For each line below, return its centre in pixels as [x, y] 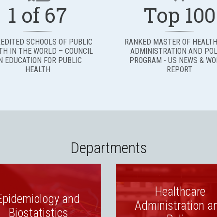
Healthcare [180, 191]
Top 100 [179, 15]
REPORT [179, 70]
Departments [108, 148]
